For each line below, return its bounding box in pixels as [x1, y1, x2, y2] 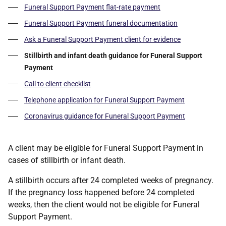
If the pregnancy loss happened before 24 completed [8, 188, 195, 197]
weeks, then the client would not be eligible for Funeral [8, 200, 200, 209]
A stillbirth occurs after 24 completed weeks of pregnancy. [8, 176, 213, 185]
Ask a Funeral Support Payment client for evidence [24, 35, 181, 43]
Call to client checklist [24, 80, 91, 88]
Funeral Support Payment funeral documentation [24, 19, 178, 27]
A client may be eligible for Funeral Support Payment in [8, 143, 203, 153]
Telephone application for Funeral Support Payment [24, 96, 185, 104]
